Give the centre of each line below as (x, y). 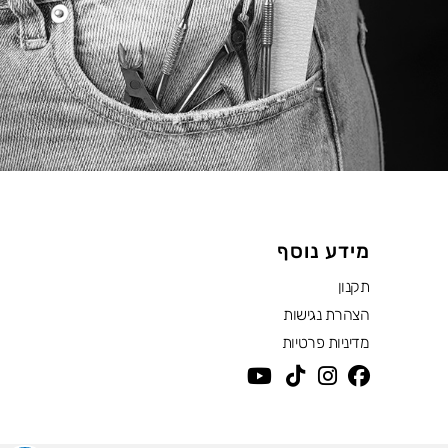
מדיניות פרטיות (325, 342)
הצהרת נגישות (326, 314)
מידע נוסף (323, 250)
